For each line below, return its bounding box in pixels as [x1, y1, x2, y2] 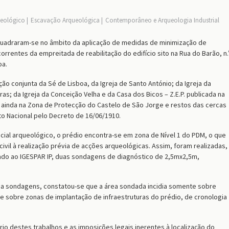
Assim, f [152, 141, 176, 150]
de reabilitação [75, 49, 123, 58]
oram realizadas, [176, 141, 227, 150]
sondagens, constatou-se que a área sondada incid [4, 181, 162, 191]
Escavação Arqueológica [31, 16, 100, 25]
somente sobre [167, 181, 216, 191]
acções [81, 141, 105, 150]
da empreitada [30, 49, 75, 58]
